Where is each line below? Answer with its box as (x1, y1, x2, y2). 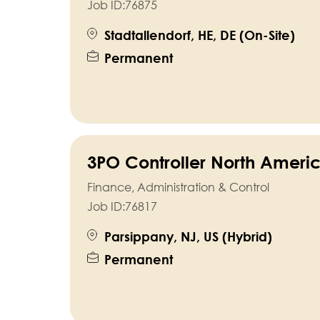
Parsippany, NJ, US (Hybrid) (104, 229, 272, 245)
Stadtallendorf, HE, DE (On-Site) (104, 27, 295, 44)
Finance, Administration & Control (86, 180, 269, 195)
